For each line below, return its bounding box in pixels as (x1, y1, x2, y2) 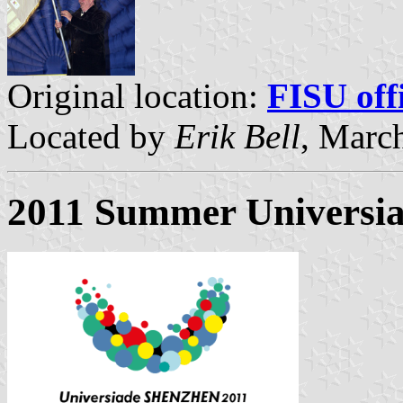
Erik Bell (175, 116, 300, 156)
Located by (7, 116, 175, 156)
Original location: (7, 76, 267, 115)
